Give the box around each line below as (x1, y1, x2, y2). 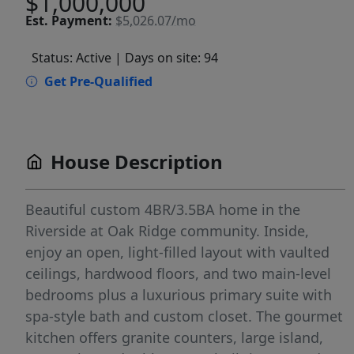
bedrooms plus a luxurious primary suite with (25, 285, 332, 305)
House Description (51, 149, 223, 175)
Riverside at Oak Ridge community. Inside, (25, 221, 309, 241)
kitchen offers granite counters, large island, (25, 328, 323, 348)
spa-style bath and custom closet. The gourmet (25, 307, 343, 326)
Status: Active (32, 49, 111, 67)
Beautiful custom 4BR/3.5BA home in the (25, 200, 300, 220)
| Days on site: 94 (115, 49, 218, 67)
